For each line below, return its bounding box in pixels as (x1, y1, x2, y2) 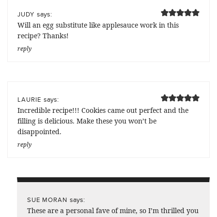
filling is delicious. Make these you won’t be (17, 116, 156, 125)
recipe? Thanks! (17, 31, 69, 40)
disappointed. (17, 126, 62, 136)
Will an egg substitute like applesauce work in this (17, 20, 179, 30)
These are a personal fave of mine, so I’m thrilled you (27, 205, 199, 215)
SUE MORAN (27, 195, 67, 204)
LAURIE (17, 94, 41, 104)
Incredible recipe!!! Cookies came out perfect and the (17, 105, 188, 115)
